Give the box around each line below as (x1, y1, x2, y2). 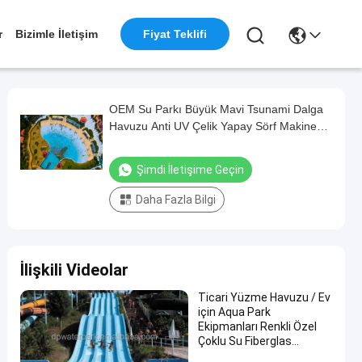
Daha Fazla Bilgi (136, 193, 216, 206)
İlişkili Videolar (20, 260, 128, 280)
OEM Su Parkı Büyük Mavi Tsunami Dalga (109, 103, 323, 116)
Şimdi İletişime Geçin (137, 163, 244, 176)
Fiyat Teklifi (143, 27, 207, 40)
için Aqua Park (198, 305, 271, 318)
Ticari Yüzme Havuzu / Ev (198, 291, 330, 304)
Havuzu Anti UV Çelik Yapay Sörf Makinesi (109, 120, 325, 133)
